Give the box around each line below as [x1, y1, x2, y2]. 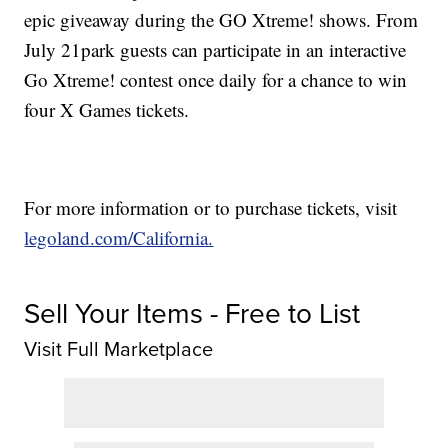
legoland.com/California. [24, 225, 214, 251]
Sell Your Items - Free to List [24, 293, 361, 335]
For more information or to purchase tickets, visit [24, 195, 398, 221]
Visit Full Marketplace [24, 334, 214, 365]
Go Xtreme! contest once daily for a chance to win [24, 67, 408, 93]
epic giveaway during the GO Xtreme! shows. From [24, 7, 419, 33]
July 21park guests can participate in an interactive [24, 37, 407, 63]
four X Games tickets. [24, 97, 190, 123]
